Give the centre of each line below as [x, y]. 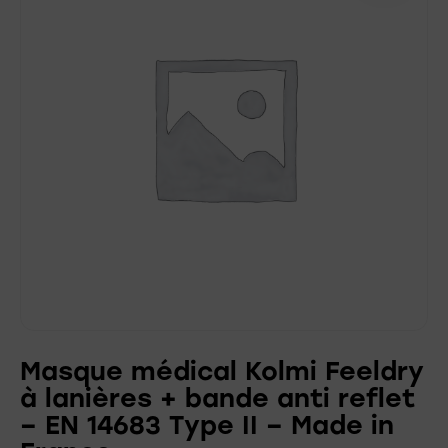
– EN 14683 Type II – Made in [207, 425]
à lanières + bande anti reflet [217, 398]
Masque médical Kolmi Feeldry [222, 371]
